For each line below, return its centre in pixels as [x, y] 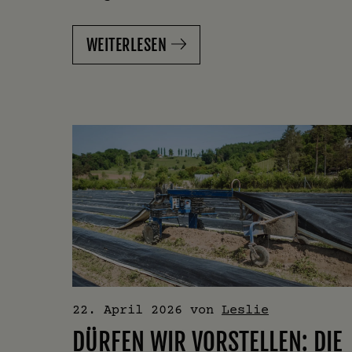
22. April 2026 [127, 309]
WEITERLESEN [126, 45]
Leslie [245, 309]
